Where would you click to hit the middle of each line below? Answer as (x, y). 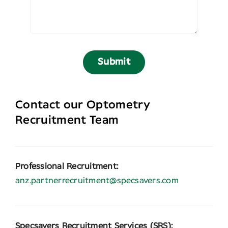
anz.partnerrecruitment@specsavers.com (97, 181)
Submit (114, 62)
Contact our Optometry (82, 106)
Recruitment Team (67, 121)
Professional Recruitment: (66, 167)
